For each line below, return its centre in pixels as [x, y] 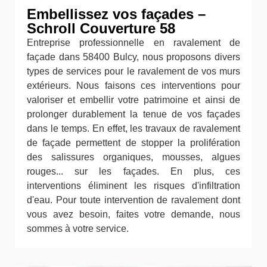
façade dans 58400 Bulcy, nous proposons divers [133, 57]
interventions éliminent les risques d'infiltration [133, 186]
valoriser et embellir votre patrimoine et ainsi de [133, 100]
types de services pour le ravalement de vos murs [133, 72]
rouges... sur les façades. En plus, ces [133, 172]
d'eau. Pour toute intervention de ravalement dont [133, 200]
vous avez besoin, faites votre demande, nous [133, 215]
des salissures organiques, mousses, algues [133, 157]
